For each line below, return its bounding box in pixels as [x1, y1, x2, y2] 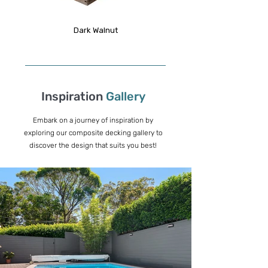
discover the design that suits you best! [29, 141, 157, 150]
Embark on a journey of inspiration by [33, 116, 153, 125]
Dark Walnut [73, 26, 118, 35]
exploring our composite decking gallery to [23, 129, 163, 138]
